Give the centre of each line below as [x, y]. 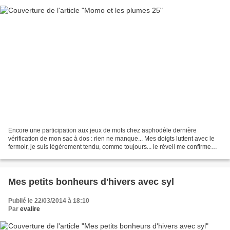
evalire [30, 209]
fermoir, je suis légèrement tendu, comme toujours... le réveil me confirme [110, 147]
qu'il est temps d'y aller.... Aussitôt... [56, 155]
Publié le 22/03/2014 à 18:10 [49, 201]
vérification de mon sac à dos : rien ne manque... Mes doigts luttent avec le [111, 139]
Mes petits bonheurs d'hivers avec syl [91, 182]
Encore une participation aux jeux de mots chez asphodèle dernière [102, 131]
